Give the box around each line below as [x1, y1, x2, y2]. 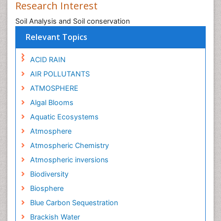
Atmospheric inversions [30, 155, 109, 164]
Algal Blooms [30, 98, 74, 107]
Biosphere [30, 184, 64, 192]
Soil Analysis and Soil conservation [15, 17, 130, 25]
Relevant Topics [26, 32, 87, 42]
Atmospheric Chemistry [30, 141, 109, 149]
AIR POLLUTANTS [30, 70, 90, 78]
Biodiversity [30, 170, 69, 178]
